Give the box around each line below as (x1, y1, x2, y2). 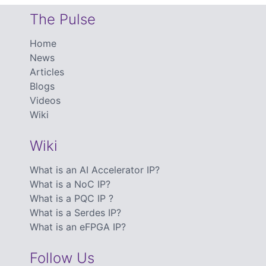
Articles (30, 65, 64, 78)
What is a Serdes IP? (30, 206, 121, 218)
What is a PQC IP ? (30, 192, 113, 204)
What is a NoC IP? (30, 178, 110, 190)
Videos (30, 94, 61, 106)
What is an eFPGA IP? (30, 220, 126, 233)
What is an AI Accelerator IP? (30, 163, 160, 176)
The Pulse (30, 10, 96, 28)
